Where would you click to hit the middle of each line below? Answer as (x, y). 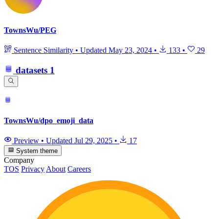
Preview (26, 140)
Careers (79, 169)
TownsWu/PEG (30, 30)
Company (19, 160)
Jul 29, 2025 (93, 140)
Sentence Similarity (44, 50)
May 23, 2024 (130, 50)
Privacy (33, 169)
